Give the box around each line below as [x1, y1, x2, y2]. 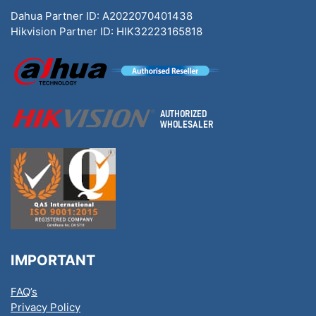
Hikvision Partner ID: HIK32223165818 [11, 25, 202, 38]
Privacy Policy [11, 300, 80, 314]
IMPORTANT [11, 252, 95, 269]
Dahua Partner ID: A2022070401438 [11, 9, 193, 23]
